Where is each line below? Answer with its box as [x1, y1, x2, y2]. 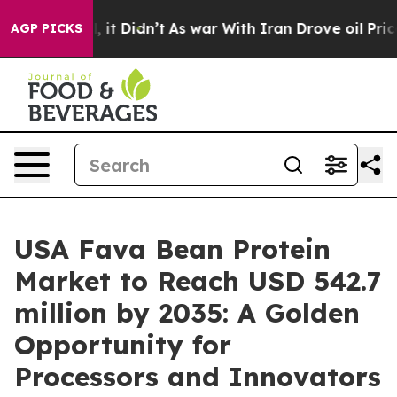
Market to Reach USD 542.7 [14, 264, 382, 298]
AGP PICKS [11, 20, 82, 36]
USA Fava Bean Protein [14, 232, 331, 266]
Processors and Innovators [14, 360, 381, 393]
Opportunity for [14, 328, 231, 362]
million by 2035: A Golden [14, 296, 360, 330]
